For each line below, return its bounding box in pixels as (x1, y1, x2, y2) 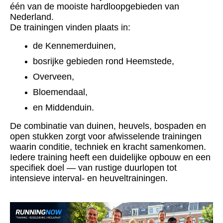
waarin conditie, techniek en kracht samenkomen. (10, 142, 206, 152)
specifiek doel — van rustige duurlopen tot (10, 163, 177, 173)
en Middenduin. (33, 103, 94, 113)
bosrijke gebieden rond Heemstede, (33, 56, 174, 67)
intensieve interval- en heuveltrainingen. (10, 173, 168, 184)
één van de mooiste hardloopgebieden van (10, 1, 179, 12)
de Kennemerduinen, (33, 41, 116, 51)
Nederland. (10, 12, 54, 22)
